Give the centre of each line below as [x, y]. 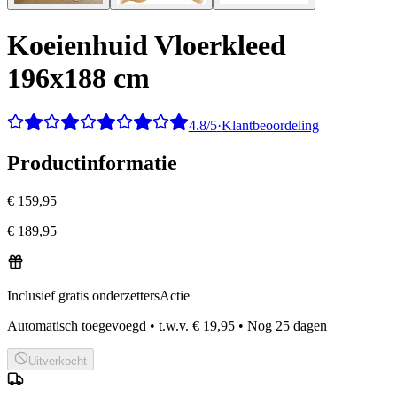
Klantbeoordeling [270, 126]
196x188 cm [78, 78]
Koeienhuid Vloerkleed [147, 45]
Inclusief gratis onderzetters [83, 296]
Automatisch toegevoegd [77, 326]
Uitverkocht [58, 362]
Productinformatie [92, 163]
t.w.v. [174, 326]
